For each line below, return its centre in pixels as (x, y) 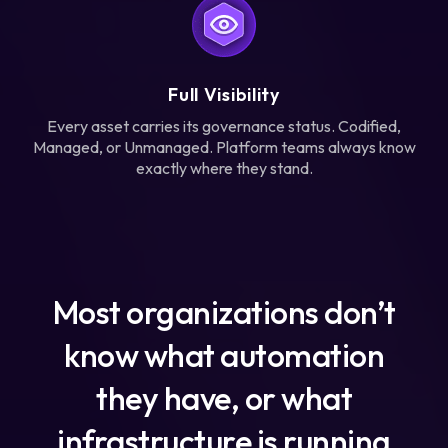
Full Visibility (224, 94)
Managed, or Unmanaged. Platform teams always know (224, 146)
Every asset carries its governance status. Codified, (224, 125)
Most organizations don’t (224, 311)
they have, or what (224, 397)
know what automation (224, 354)
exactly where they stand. (224, 167)
